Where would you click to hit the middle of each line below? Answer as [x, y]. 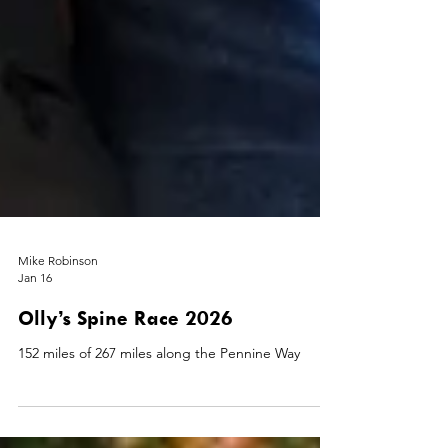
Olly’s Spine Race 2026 [125, 369]
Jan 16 [35, 329]
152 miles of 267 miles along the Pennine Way [159, 405]
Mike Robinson [58, 312]
